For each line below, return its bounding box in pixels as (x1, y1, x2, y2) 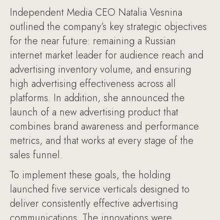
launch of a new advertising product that (10, 105, 178, 119)
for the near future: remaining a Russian (10, 34, 176, 48)
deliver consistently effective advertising (10, 196, 178, 211)
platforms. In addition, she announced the (10, 91, 185, 105)
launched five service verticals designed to (10, 182, 190, 196)
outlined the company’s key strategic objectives (10, 20, 207, 34)
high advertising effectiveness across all (10, 77, 176, 91)
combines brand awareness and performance (10, 119, 199, 134)
